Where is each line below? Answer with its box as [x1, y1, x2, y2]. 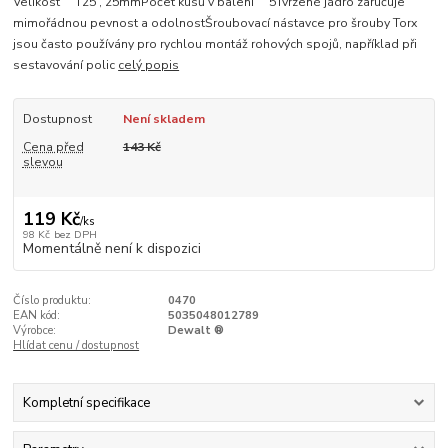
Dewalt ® [167, 322, 224, 338]
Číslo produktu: [13, 292, 92, 308]
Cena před [22, 139, 84, 156]
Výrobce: [13, 322, 57, 338]
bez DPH [53, 226, 97, 242]
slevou [22, 154, 63, 171]
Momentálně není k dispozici [22, 238, 201, 258]
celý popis [118, 57, 180, 74]
